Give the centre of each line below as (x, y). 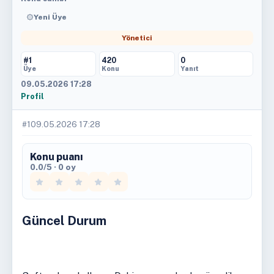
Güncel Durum (64, 221)
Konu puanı (56, 157)
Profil (32, 96)
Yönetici (137, 38)
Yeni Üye (50, 17)
